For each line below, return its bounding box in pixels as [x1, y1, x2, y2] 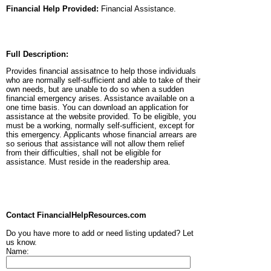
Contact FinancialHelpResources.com [6, 211, 146, 220]
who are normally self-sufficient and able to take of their [6, 76, 200, 85]
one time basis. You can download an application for [6, 103, 188, 113]
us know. [6, 238, 37, 247]
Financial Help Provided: [6, 4, 99, 14]
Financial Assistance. [99, 4, 176, 14]
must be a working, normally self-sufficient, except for [6, 121, 194, 131]
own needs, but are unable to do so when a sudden [6, 85, 184, 94]
